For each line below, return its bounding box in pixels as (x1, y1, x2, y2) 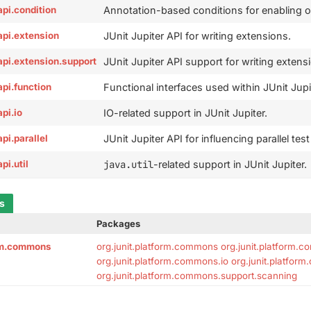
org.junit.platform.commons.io (96, 255, 229, 267)
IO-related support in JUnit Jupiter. (103, 106, 268, 119)
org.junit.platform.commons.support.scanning (96, 269, 298, 281)
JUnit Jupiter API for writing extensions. (103, 29, 292, 42)
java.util (103, 158, 154, 171)
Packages (96, 217, 141, 229)
